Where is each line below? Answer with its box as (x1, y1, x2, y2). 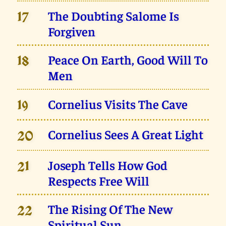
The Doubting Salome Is (48, 7, 180, 23)
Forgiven (48, 23, 96, 39)
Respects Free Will (48, 172, 150, 188)
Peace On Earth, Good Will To (48, 51, 208, 68)
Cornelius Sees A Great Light (48, 126, 204, 142)
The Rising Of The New (48, 201, 173, 217)
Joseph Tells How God (48, 156, 168, 173)
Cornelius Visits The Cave (48, 95, 188, 111)
